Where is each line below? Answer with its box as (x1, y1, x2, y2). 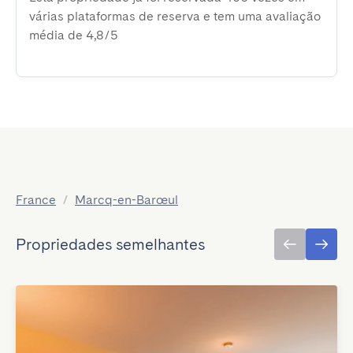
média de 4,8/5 (29, 28, 118, 43)
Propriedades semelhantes (16, 235, 205, 254)
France (16, 192, 56, 207)
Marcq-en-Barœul (75, 192, 178, 207)
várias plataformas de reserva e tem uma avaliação (29, 9, 321, 24)
